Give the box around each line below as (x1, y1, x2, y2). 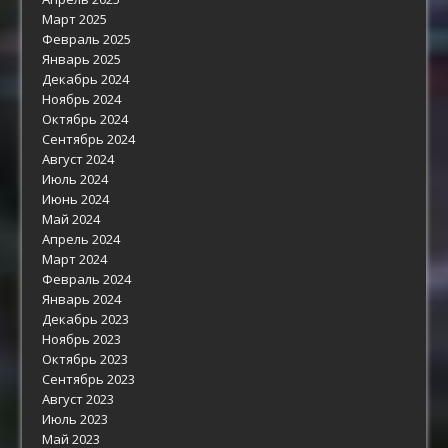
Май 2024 (42, 209, 101, 228)
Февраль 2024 (42, 269, 132, 288)
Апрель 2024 (42, 229, 121, 248)
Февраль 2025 (42, 29, 132, 48)
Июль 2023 (42, 409, 109, 428)
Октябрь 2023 (42, 349, 129, 368)
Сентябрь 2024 (42, 129, 136, 148)
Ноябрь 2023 (42, 329, 122, 348)
